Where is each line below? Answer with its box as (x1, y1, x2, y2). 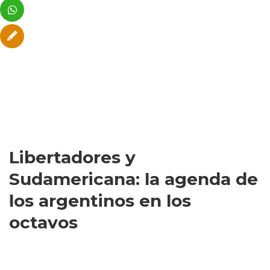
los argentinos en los (9, 190, 191, 211)
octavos (9, 212, 78, 233)
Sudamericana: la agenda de (9, 169, 258, 189)
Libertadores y (9, 147, 136, 168)
